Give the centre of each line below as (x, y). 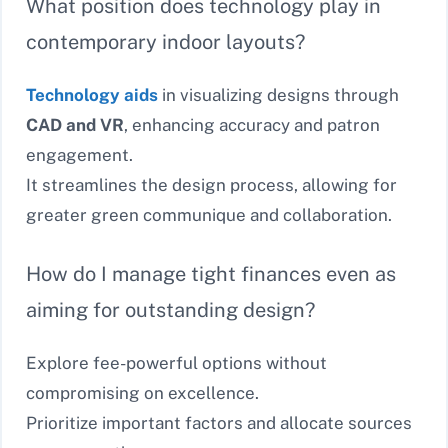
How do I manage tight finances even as (211, 273)
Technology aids (92, 95)
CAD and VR (75, 125)
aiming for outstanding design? (170, 309)
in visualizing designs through (278, 95)
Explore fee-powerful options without (176, 362)
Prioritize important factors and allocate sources (219, 422)
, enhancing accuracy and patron (252, 125)
